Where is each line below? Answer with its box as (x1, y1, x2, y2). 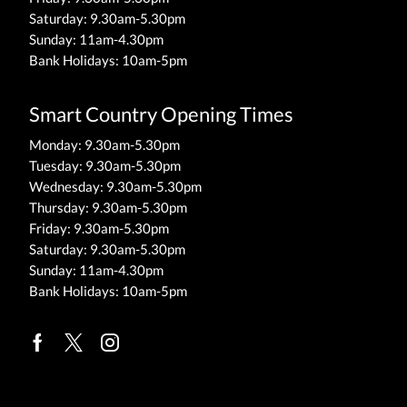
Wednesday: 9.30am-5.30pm (29, 178, 202, 195)
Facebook (36, 344, 112, 367)
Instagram (108, 344, 188, 367)
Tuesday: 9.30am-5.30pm (29, 157, 181, 174)
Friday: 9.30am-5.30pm (29, 220, 169, 237)
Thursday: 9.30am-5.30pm (29, 199, 187, 216)
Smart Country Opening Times (29, 102, 293, 127)
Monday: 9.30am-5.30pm (29, 136, 180, 154)
